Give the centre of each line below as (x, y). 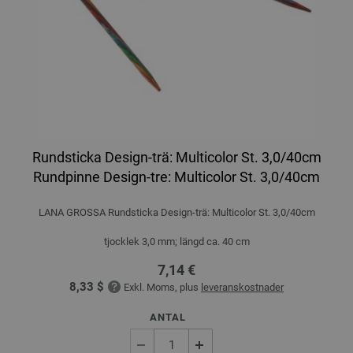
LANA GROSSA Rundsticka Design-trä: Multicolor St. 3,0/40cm (176, 212)
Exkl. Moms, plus (162, 287)
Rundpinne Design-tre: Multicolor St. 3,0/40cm (176, 176)
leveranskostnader (242, 287)
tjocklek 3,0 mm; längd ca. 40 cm (176, 241)
